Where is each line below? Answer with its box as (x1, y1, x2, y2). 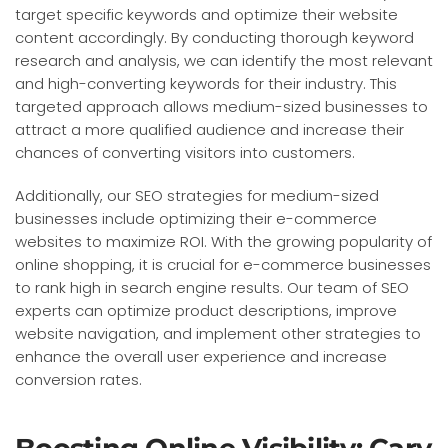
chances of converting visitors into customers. (15, 141, 355, 163)
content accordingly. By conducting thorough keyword (15, 26, 414, 48)
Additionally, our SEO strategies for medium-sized (15, 184, 379, 206)
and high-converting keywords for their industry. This (15, 72, 397, 94)
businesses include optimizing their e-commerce (15, 207, 377, 229)
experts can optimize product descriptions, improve (15, 299, 397, 321)
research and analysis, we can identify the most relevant (15, 49, 433, 71)
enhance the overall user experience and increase (15, 345, 387, 367)
